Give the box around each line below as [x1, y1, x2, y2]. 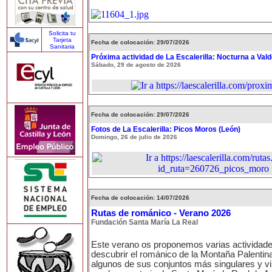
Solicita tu [49, 30, 76, 36]
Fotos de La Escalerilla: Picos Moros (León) [91, 125, 240, 134]
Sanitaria [50, 43, 75, 50]
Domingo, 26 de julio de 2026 [91, 134, 177, 140]
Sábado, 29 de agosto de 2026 [91, 61, 181, 68]
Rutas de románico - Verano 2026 [91, 208, 231, 218]
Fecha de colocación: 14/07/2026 [91, 194, 189, 201]
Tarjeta [53, 36, 72, 43]
